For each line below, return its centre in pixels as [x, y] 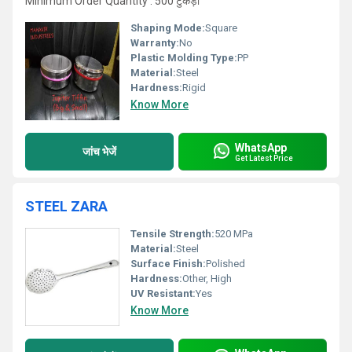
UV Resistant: [163, 293]
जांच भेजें [99, 151]
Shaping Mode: [168, 28]
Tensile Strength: [172, 234]
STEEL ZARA [66, 206]
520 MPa [234, 234]
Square [221, 28]
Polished [225, 264]
